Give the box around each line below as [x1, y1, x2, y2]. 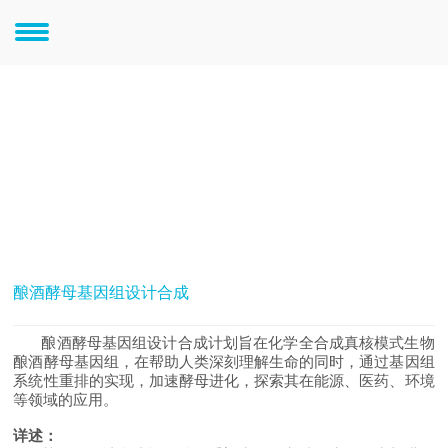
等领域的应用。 [13, 391, 119, 409]
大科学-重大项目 [13, 15, 131, 33]
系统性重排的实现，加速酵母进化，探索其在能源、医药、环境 [13, 372, 435, 390]
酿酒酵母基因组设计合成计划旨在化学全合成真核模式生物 [41, 334, 435, 352]
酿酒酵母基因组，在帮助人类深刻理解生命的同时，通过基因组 [13, 353, 435, 371]
